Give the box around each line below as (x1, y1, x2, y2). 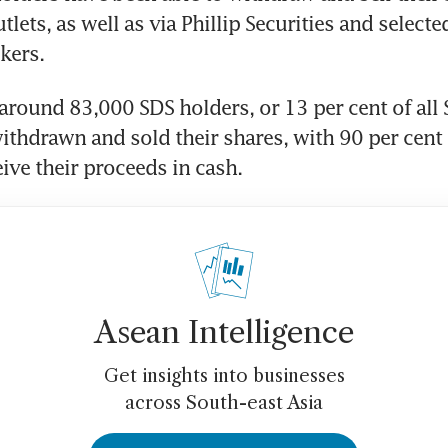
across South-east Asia (125, 392, 323, 415)
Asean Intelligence (94, 314, 354, 352)
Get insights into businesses (103, 365, 345, 388)
